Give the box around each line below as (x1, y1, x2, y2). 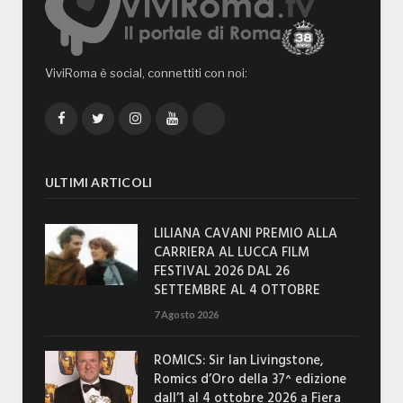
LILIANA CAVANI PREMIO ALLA (154, 222, 337, 245)
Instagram (139, 110, 196, 124)
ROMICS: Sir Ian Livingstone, (154, 349, 324, 372)
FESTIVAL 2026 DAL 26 (154, 260, 290, 282)
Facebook (64, 110, 120, 124)
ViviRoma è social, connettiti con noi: (45, 65, 247, 80)
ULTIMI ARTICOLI (45, 174, 153, 190)
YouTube (176, 110, 228, 124)
